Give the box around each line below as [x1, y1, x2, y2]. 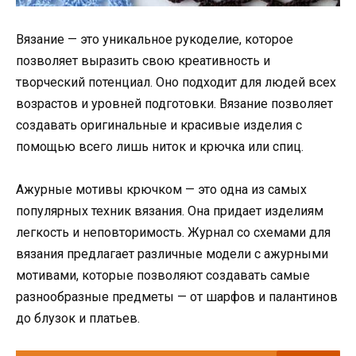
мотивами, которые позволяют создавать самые [16, 267, 310, 283]
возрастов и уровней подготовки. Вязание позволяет [16, 95, 333, 111]
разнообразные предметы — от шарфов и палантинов [16, 288, 338, 304]
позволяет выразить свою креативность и [16, 52, 270, 68]
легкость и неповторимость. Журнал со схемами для [16, 224, 331, 240]
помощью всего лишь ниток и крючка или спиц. [16, 138, 304, 154]
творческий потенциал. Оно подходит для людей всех [16, 74, 336, 90]
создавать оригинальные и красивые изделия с [16, 117, 302, 133]
